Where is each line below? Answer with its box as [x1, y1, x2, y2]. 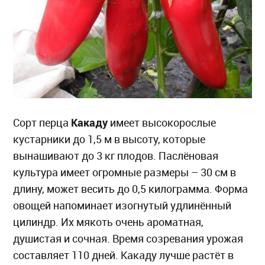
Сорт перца [13, 117, 72, 130]
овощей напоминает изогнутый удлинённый [13, 199, 232, 212]
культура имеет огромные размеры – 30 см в [13, 166, 237, 179]
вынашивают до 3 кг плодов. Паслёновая [13, 150, 219, 163]
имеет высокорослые [108, 117, 216, 130]
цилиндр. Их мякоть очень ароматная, [13, 216, 204, 229]
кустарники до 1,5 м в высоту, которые [13, 133, 206, 146]
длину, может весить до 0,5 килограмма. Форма [13, 183, 248, 196]
